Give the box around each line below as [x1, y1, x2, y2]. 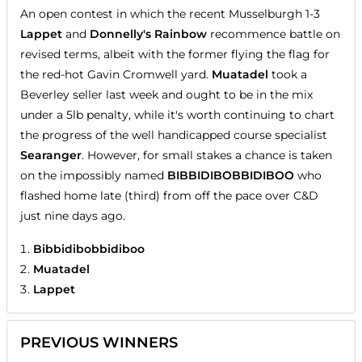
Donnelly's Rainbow [90, 26, 207, 41]
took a [268, 66, 307, 82]
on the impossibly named [20, 167, 167, 183]
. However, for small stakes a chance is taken [82, 147, 332, 162]
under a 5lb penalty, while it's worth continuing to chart [20, 107, 335, 122]
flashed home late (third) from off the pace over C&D [20, 187, 318, 203]
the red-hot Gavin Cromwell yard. [20, 66, 212, 82]
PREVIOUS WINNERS [20, 333, 178, 351]
